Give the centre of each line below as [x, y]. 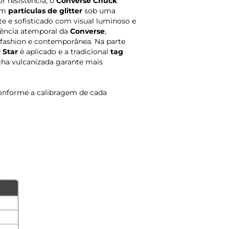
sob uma [99, 11]
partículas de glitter [45, 11]
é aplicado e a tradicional [64, 52]
